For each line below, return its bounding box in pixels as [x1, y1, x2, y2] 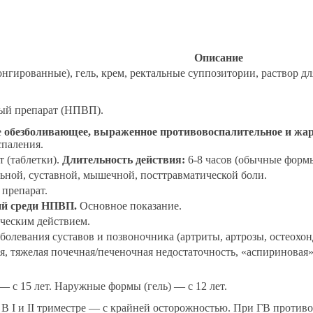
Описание [194, 52, 243, 64]
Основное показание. [77, 200, 182, 212]
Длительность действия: [62, 154, 185, 166]
